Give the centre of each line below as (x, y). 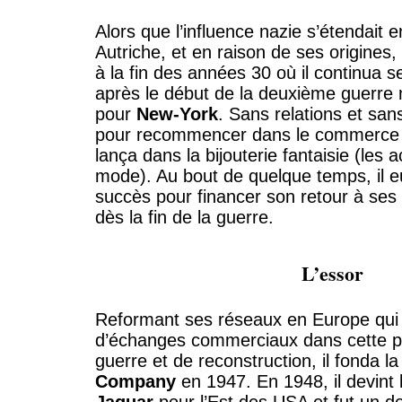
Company (135, 382)
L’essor (332, 274)
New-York (177, 114)
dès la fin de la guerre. (184, 218)
